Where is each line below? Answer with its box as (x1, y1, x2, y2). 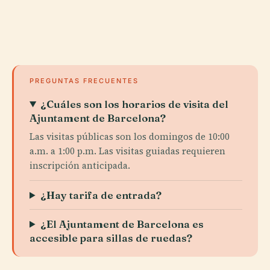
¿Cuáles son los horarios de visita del (40, 97, 229, 110)
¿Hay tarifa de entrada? (40, 188, 162, 201)
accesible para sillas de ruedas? (30, 231, 192, 244)
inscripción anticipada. (30, 159, 130, 172)
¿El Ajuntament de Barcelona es (40, 217, 204, 230)
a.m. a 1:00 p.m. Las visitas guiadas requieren (30, 144, 225, 157)
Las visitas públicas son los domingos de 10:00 (30, 130, 230, 143)
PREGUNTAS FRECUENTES (30, 76, 139, 85)
